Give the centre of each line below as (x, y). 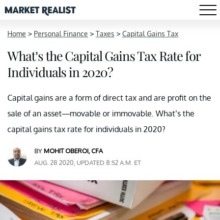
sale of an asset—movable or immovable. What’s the (101, 113)
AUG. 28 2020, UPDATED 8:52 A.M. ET (88, 163)
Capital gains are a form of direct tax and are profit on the (109, 98)
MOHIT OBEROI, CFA (73, 151)
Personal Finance (61, 34)
